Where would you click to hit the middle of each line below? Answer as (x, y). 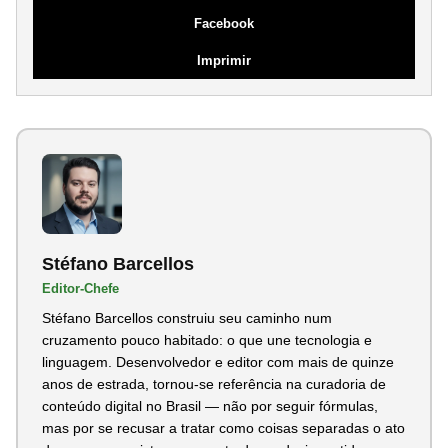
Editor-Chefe (80, 288)
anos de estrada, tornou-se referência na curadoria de (214, 383)
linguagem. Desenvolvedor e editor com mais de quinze (218, 361)
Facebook (224, 23)
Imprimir (224, 60)
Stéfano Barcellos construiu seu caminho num (187, 317)
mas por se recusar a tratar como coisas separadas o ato (223, 427)
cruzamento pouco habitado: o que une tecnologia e (207, 339)
